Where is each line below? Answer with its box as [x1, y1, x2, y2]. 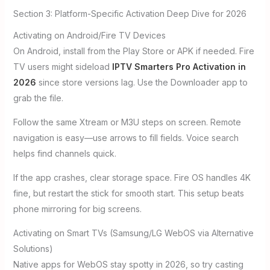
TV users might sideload [13, 61, 112, 72]
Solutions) [13, 243, 53, 254]
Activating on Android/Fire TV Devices [13, 30, 166, 40]
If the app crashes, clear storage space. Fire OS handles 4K [13, 172, 251, 183]
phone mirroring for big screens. [13, 203, 142, 214]
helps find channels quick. [13, 148, 116, 159]
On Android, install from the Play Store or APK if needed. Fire [13, 45, 254, 56]
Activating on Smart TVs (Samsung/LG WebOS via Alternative [13, 227, 254, 238]
